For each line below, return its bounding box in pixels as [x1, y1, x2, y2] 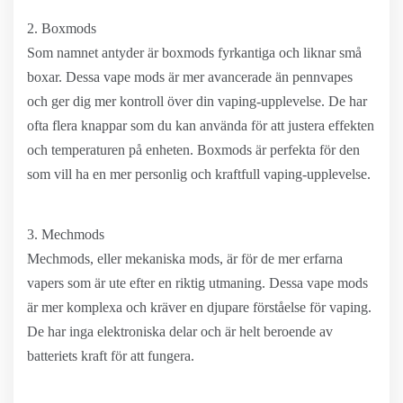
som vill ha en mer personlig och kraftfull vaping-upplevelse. [27, 166, 371, 182]
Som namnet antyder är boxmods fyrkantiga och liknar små [27, 45, 362, 60]
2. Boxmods [27, 21, 96, 36]
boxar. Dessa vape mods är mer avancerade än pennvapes [27, 69, 353, 85]
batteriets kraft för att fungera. [27, 348, 194, 363]
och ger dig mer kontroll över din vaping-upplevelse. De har [27, 94, 367, 109]
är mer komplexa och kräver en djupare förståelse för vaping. [27, 300, 372, 315]
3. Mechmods [27, 227, 104, 242]
